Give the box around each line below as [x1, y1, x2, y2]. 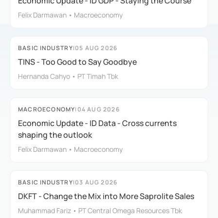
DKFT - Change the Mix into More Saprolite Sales [18, 190, 194, 201]
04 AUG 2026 [77, 105, 120, 113]
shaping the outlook [18, 129, 92, 140]
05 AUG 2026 [75, 43, 118, 52]
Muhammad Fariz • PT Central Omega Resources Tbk [18, 205, 182, 215]
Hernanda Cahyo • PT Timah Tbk [18, 71, 118, 81]
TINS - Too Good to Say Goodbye [18, 56, 137, 67]
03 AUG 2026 [75, 178, 118, 186]
